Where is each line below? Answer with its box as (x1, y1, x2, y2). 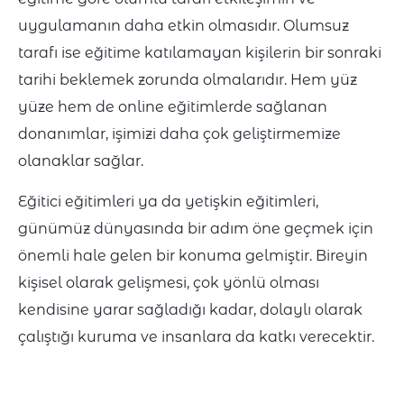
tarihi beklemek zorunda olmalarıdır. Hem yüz (18, 71, 357, 89)
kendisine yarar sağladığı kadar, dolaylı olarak (18, 301, 363, 319)
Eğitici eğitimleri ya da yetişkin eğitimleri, (18, 193, 318, 211)
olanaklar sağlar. (18, 152, 151, 170)
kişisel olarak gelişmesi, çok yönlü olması (18, 274, 319, 292)
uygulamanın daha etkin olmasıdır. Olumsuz (18, 17, 349, 35)
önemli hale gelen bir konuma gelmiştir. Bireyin (18, 247, 368, 265)
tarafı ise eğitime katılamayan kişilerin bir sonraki (18, 44, 381, 62)
